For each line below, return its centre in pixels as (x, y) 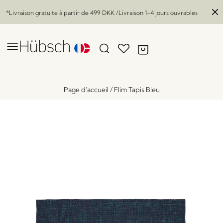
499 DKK (102, 13)
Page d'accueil (86, 90)
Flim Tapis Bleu (137, 90)
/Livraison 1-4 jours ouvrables (156, 13)
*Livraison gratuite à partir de (48, 13)
